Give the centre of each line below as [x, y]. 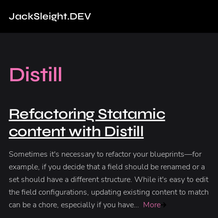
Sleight [50, 17]
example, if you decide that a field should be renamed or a [107, 167]
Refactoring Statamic [87, 114]
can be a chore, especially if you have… [75, 205]
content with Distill [76, 132]
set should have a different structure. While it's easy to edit [108, 180]
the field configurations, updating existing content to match [109, 192]
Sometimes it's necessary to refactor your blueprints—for [105, 154]
